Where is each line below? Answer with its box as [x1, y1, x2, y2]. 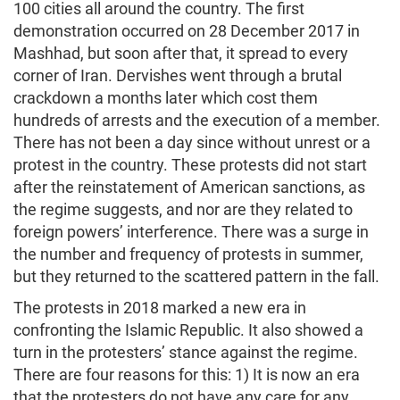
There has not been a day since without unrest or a [13, 132, 371, 152]
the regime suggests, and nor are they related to [13, 199, 353, 219]
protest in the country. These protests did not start [13, 154, 367, 174]
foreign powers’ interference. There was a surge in [13, 221, 369, 241]
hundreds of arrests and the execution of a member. [13, 110, 380, 129]
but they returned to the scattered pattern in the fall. [13, 266, 379, 286]
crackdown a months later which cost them [13, 87, 318, 107]
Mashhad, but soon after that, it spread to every [13, 43, 348, 62]
